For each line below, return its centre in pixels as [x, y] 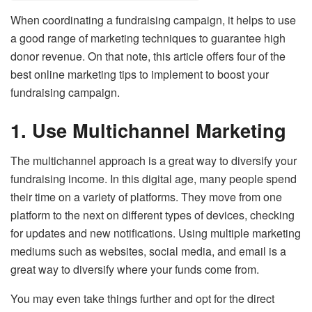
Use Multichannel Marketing [159, 130]
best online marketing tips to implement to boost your [140, 74]
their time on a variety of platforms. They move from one [146, 197]
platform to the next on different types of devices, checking [153, 215]
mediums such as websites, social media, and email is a [148, 251]
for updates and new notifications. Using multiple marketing [156, 233]
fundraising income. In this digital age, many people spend [154, 179]
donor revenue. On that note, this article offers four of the [148, 56]
